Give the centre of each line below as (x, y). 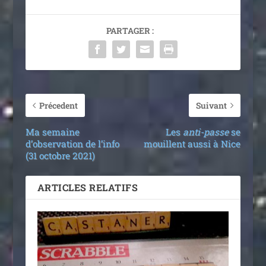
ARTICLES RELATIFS (89, 187)
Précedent (58, 105)
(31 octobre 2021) (60, 155)
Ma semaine (52, 132)
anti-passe (206, 132)
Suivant (212, 105)
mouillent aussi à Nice (192, 143)
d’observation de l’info (72, 143)
